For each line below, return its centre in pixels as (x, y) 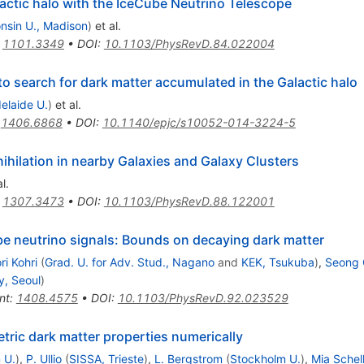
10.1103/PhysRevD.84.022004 (189, 43)
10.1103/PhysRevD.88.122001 (189, 201)
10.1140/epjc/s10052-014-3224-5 (199, 122)
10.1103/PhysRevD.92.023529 (203, 297)
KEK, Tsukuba (277, 262)
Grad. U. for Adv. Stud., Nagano (129, 262)
